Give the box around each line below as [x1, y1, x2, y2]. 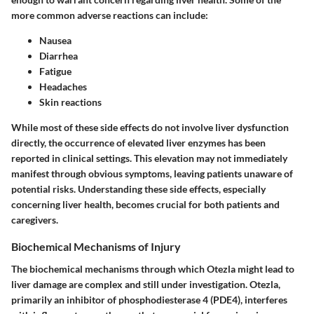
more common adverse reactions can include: [11, 9, 208, 22]
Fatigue [39, 65, 71, 78]
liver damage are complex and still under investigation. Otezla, [11, 278, 280, 290]
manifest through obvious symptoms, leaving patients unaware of [11, 168, 293, 180]
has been [226, 137, 266, 149]
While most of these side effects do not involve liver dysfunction [11, 121, 289, 134]
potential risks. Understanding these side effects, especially [11, 183, 266, 196]
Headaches [39, 81, 87, 93]
